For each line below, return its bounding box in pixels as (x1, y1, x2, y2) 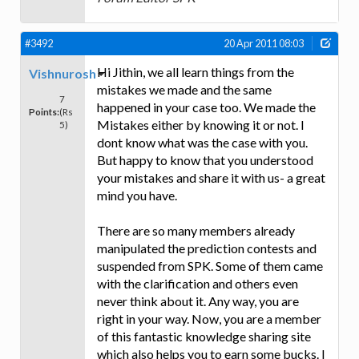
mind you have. (97, 187, 177, 203)
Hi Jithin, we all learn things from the (97, 63, 294, 79)
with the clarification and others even (97, 275, 298, 291)
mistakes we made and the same (97, 81, 272, 97)
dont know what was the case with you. (97, 134, 308, 150)
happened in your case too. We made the (97, 99, 316, 115)
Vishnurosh (29, 65, 96, 81)
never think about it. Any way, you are (97, 292, 299, 309)
